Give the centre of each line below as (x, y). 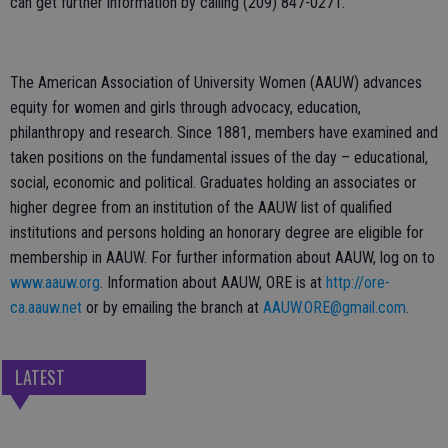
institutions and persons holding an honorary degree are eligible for (217, 232)
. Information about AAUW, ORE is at (213, 282)
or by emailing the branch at (172, 307)
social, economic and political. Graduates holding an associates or (213, 182)
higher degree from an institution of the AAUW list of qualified (201, 207)
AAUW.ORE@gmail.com (334, 307)
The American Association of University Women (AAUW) (184, 82)
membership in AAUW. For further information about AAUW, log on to (222, 257)
